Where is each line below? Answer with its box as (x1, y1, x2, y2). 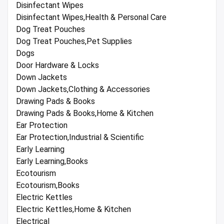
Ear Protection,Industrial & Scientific (16, 132, 144, 142)
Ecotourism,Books (16, 180, 79, 190)
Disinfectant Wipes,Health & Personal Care (16, 12, 166, 22)
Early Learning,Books (16, 156, 88, 166)
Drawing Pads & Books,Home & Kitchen (16, 108, 153, 118)
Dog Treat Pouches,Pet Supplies (16, 36, 132, 46)
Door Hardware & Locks (16, 60, 99, 70)
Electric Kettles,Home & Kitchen (16, 204, 131, 214)
